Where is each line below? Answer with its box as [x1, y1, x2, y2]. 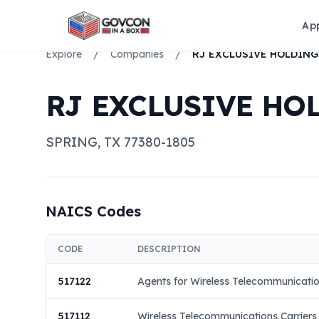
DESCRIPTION [137, 244, 201, 254]
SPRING [46, 134, 98, 150]
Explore [46, 48, 82, 61]
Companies [110, 48, 164, 61]
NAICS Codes [46, 202, 141, 220]
